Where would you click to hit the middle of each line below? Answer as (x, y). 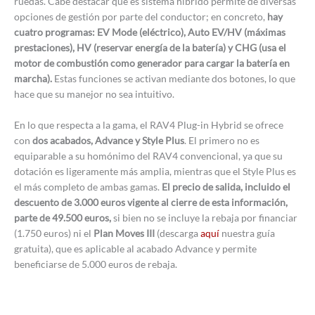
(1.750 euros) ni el (54, 233)
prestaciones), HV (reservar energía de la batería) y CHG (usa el (150, 47)
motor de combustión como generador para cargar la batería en (152, 63)
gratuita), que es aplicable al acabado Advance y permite (135, 248)
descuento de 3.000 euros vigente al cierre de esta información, (151, 202)
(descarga (178, 233)
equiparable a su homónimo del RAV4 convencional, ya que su (148, 155)
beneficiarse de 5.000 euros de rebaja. (96, 264)
